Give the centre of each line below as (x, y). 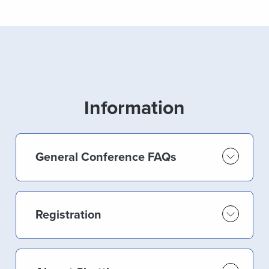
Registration (68, 215)
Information (134, 108)
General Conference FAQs (106, 158)
